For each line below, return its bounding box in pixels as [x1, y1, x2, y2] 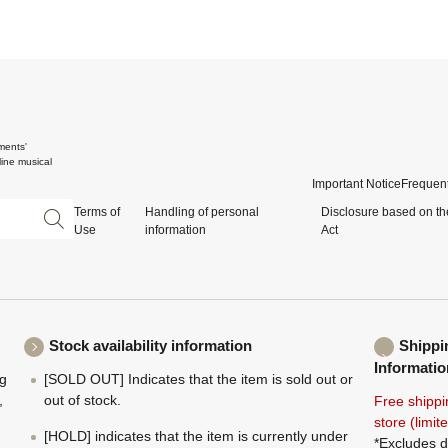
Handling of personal [144, 205, 259, 220]
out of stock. [44, 392, 121, 409]
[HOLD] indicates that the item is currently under [44, 428, 348, 445]
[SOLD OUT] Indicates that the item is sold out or [44, 371, 353, 388]
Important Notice [312, 177, 401, 192]
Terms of [74, 205, 120, 220]
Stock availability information [49, 337, 252, 355]
